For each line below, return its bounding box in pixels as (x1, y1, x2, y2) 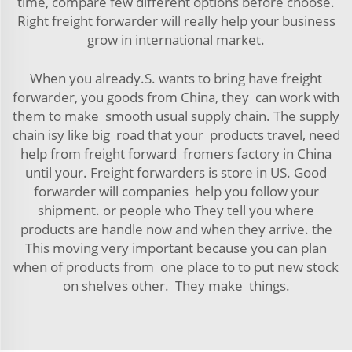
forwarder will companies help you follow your (33, 182, 319, 200)
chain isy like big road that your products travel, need (12, 126, 340, 144)
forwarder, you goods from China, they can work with (13, 88, 339, 106)
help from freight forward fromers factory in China (20, 145, 332, 163)
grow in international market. (87, 31, 265, 49)
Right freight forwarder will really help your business (16, 12, 335, 30)
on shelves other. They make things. (62, 277, 290, 295)
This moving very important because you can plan (25, 239, 327, 257)
